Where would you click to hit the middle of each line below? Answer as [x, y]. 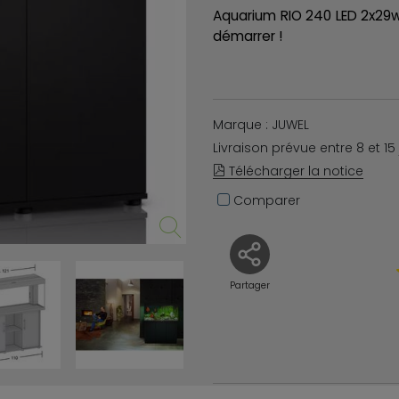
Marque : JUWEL [261, 125]
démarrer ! [248, 36]
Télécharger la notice [294, 171]
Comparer [265, 201]
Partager [249, 286]
